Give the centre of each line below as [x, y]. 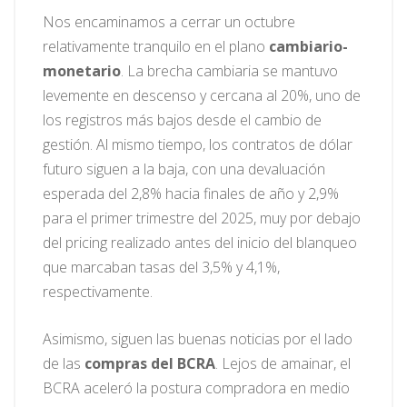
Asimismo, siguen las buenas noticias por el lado [198, 339]
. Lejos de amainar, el [283, 364]
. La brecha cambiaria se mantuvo [229, 71]
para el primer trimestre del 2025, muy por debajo [202, 218]
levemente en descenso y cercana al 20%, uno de [202, 96]
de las [64, 364]
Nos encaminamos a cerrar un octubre [169, 22]
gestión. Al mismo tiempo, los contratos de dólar [198, 145]
